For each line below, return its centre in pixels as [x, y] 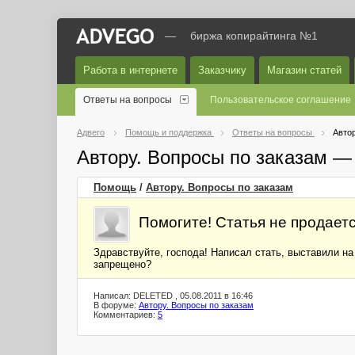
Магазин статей [304, 70]
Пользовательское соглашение [281, 100]
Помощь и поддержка [170, 132]
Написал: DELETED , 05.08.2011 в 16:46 [173, 296]
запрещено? [122, 264]
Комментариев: [126, 315]
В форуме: [116, 305]
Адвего [91, 132]
